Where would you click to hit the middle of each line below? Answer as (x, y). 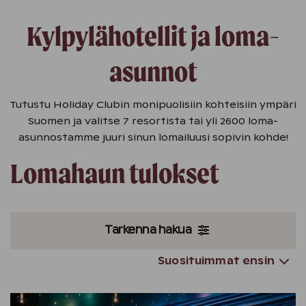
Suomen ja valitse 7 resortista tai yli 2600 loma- (153, 121)
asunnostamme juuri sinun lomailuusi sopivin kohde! (153, 137)
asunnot (153, 72)
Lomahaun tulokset (114, 173)
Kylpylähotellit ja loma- (153, 36)
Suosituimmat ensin (216, 261)
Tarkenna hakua (148, 230)
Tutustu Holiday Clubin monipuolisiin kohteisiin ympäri (153, 105)
